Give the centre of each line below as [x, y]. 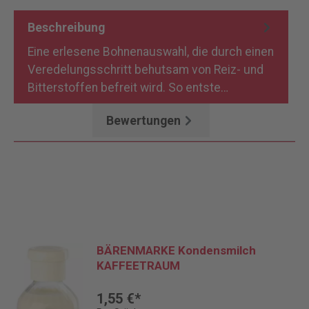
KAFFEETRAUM [138, 266]
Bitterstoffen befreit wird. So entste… [129, 88]
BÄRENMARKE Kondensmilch [176, 250]
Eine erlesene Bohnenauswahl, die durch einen [151, 52]
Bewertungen [143, 120]
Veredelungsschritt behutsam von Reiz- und [146, 70]
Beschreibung [66, 27]
